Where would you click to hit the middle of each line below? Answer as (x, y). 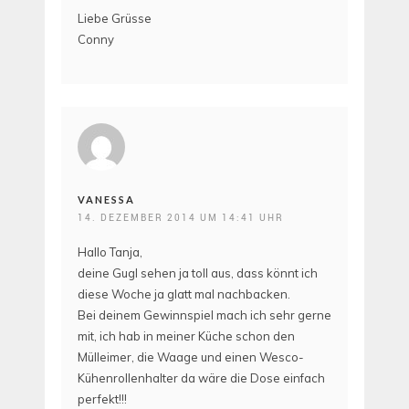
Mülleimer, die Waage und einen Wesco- (191, 357)
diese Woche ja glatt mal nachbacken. (184, 294)
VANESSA (106, 200)
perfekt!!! (102, 399)
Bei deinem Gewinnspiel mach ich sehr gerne (204, 315)
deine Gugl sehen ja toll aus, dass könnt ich (198, 273)
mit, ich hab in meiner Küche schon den (186, 336)
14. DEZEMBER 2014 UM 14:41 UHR (181, 218)
